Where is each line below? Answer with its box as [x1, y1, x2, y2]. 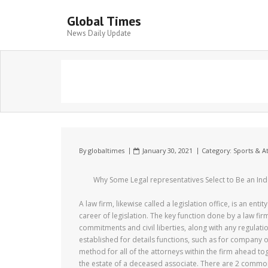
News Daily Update [67, 28, 131, 38]
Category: [202, 146, 233, 155]
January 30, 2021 [142, 146, 193, 155]
